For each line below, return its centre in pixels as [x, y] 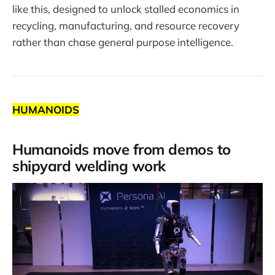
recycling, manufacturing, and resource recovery [126, 26]
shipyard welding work [89, 166]
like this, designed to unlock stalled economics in [126, 9]
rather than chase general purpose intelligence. [123, 42]
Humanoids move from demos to [122, 149]
